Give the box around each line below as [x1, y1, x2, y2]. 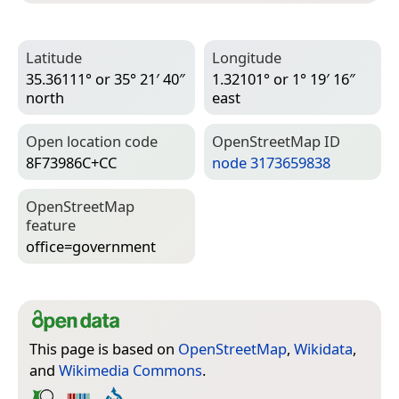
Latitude [26, 46, 82, 68]
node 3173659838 [212, 151, 330, 173]
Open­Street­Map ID [212, 130, 340, 151]
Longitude [212, 46, 281, 68]
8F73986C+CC [26, 151, 117, 173]
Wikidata [294, 338, 353, 359]
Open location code [26, 130, 158, 151]
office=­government [26, 235, 156, 256]
